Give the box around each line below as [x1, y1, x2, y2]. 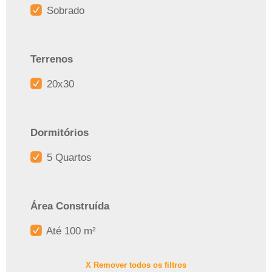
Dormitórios [30, 126, 89, 138]
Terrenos [30, 53, 73, 65]
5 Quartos [44, 151, 92, 163]
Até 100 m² [44, 225, 96, 237]
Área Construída [30, 200, 109, 212]
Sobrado [44, 4, 84, 16]
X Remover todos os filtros [86, 260, 186, 270]
